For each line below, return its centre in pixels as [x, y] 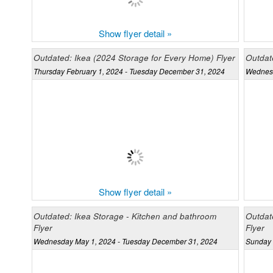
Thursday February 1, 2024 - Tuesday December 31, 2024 [129, 71]
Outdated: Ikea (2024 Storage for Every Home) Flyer [134, 58]
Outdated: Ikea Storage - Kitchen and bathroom [125, 216]
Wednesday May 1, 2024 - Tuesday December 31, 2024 [126, 241]
